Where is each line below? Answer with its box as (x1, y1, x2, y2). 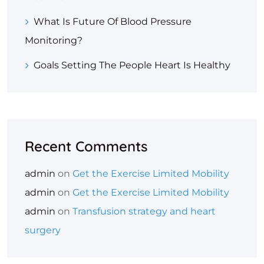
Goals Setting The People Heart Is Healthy (34, 60, 230, 71)
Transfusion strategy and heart (72, 206, 216, 217)
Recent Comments (25, 137, 147, 155)
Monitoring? (25, 35, 82, 46)
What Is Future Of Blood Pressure (34, 16, 192, 27)
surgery (25, 225, 61, 236)
